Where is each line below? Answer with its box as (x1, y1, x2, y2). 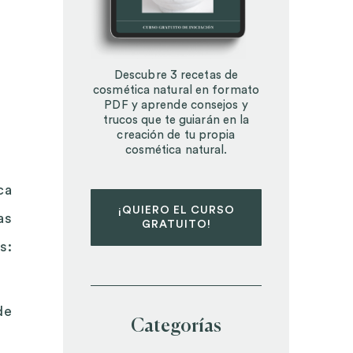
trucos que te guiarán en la (102, 113, 250, 126)
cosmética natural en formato (93, 84, 259, 96)
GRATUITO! (141, 218, 211, 230)
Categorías (131, 317, 222, 336)
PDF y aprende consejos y (104, 98, 248, 111)
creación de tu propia (117, 128, 236, 141)
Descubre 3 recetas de (113, 69, 239, 81)
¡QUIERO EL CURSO (117, 204, 235, 216)
